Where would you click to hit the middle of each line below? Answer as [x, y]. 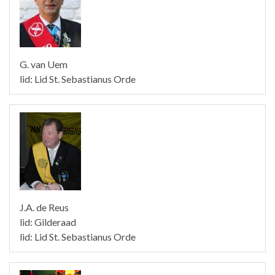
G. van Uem [44, 64]
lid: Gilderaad [48, 222]
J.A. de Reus [44, 207]
